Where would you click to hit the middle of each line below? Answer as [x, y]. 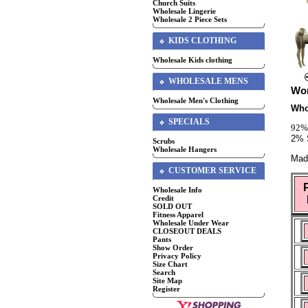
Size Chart [170, 264]
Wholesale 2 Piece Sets [190, 19]
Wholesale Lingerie [184, 11]
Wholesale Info [177, 190]
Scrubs [164, 141]
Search [164, 272]
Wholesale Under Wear [191, 223]
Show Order [173, 247]
